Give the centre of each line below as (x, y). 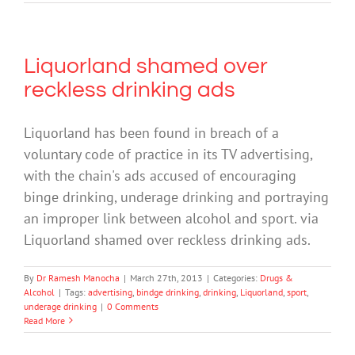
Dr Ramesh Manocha (78, 277)
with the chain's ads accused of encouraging (160, 175)
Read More (44, 320)
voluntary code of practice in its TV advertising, (168, 154)
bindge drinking (168, 292)
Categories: (237, 277)
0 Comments (133, 306)
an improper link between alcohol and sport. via (171, 218)
